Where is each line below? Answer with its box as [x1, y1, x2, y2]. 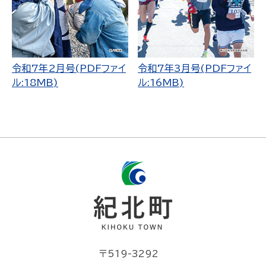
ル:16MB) [138, 77, 185, 87]
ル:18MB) [12, 77, 58, 87]
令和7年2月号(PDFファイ [12, 63, 126, 73]
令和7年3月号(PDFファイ [138, 63, 252, 73]
